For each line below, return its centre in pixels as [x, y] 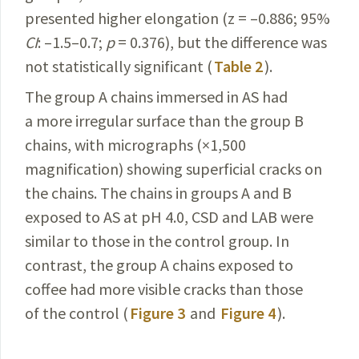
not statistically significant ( [119, 66]
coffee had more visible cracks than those [164, 289]
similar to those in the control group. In [157, 241]
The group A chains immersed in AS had [156, 97]
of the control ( [77, 313]
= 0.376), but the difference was [221, 42]
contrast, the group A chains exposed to [159, 265]
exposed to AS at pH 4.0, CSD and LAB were [169, 217]
